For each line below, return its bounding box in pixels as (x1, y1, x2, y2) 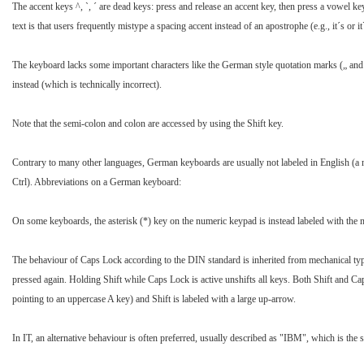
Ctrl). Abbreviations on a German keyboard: (12, 176, 181, 188)
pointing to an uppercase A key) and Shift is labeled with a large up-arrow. (12, 293, 296, 305)
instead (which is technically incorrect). (12, 79, 162, 91)
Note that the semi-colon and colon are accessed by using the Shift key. (12, 118, 284, 130)
